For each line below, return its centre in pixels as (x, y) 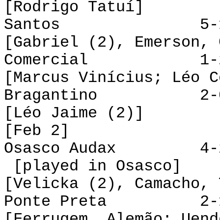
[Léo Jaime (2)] (74, 113)
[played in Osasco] (93, 166)
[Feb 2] (37, 131)
